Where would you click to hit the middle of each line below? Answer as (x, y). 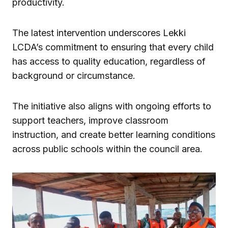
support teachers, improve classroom (90, 120)
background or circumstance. (74, 75)
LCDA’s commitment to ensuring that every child (113, 47)
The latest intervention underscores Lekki (99, 33)
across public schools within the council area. (107, 149)
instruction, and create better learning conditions (114, 134)
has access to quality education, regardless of (109, 61)
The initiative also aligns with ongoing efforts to (112, 106)
